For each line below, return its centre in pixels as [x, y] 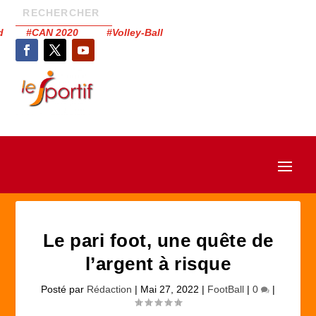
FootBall [226, 289]
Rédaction [109, 289]
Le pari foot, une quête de [158, 241]
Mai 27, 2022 [170, 289]
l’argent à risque [158, 264]
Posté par [64, 289]
